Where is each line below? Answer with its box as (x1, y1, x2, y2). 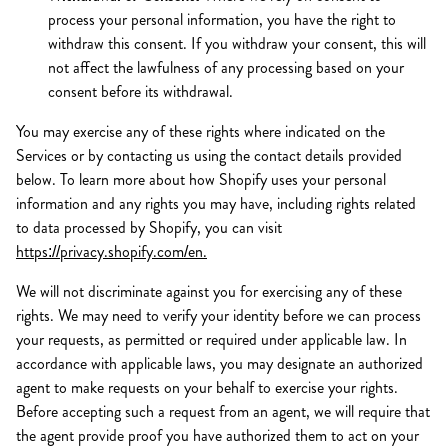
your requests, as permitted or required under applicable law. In (16, 328, 407, 351)
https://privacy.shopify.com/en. (16, 240, 207, 263)
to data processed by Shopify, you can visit (16, 216, 282, 239)
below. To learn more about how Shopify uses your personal (16, 168, 386, 191)
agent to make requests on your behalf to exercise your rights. (16, 376, 398, 399)
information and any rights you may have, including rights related (16, 192, 416, 215)
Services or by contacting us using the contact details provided (16, 144, 402, 167)
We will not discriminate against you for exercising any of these (16, 280, 402, 303)
